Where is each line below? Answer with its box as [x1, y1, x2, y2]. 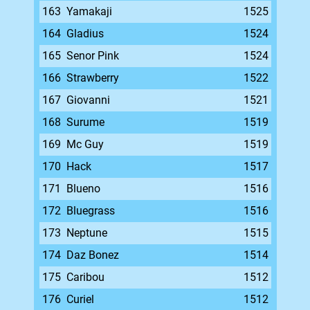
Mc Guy [66, 138, 104, 151]
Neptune [66, 226, 107, 239]
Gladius [66, 27, 104, 40]
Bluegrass [66, 204, 115, 217]
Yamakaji [66, 5, 112, 18]
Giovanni [66, 93, 110, 107]
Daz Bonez [66, 248, 119, 262]
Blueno [66, 182, 100, 195]
